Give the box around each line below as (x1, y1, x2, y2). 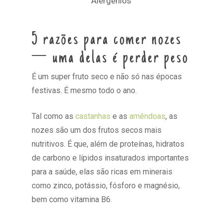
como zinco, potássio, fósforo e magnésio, (32, 180, 180, 190)
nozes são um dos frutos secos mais (32, 125, 162, 135)
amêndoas (129, 111, 166, 121)
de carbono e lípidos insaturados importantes (32, 153, 189, 163)
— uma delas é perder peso (32, 49, 189, 68)
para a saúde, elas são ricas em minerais (32, 166, 173, 176)
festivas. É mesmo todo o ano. (32, 85, 137, 95)
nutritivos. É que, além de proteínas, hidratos (32, 139, 185, 149)
